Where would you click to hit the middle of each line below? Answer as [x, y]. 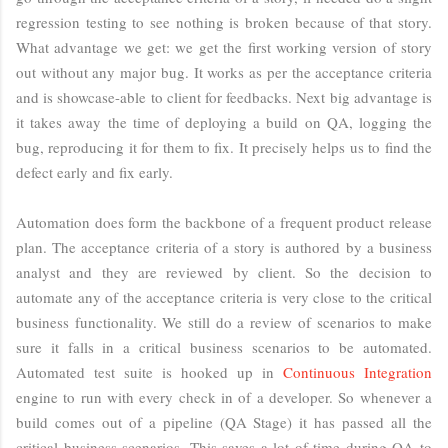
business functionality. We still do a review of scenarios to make [224, 321]
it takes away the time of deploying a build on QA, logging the [224, 121]
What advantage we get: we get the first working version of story [224, 46]
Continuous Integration [357, 371]
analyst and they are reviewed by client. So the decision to [224, 271]
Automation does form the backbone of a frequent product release [224, 221]
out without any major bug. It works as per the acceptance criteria [224, 71]
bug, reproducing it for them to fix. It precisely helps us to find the [224, 146]
